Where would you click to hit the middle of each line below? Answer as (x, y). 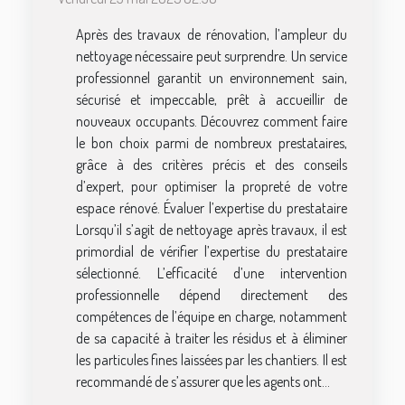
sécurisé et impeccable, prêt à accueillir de (212, 99)
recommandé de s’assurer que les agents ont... (203, 381)
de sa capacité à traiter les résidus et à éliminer (212, 338)
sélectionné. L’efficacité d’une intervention (212, 273)
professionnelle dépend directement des (212, 294)
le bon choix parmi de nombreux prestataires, (212, 142)
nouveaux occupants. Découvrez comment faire (212, 121)
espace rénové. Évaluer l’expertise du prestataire (212, 207)
